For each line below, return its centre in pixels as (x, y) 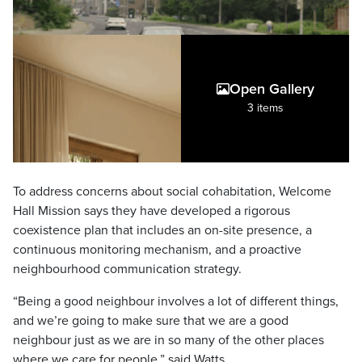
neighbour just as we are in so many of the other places (168, 341)
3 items (265, 108)
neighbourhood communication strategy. (129, 269)
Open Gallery (271, 89)
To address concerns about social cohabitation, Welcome (172, 192)
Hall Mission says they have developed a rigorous (152, 211)
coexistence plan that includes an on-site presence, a (162, 231)
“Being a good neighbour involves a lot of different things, (176, 302)
